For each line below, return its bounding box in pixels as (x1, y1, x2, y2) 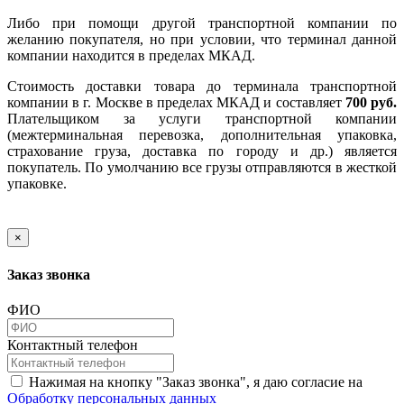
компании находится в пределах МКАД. (7, 48, 255, 64)
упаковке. (7, 176, 67, 192)
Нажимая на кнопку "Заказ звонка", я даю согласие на (25, 373, 363, 390)
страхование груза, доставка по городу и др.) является (7, 143, 397, 160)
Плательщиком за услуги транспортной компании (7, 111, 397, 127)
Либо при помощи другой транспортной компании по (7, 15, 397, 32)
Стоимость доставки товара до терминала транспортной (7, 78, 397, 95)
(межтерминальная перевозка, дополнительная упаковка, (7, 127, 397, 143)
